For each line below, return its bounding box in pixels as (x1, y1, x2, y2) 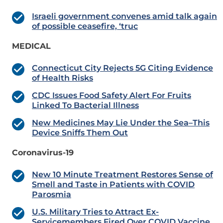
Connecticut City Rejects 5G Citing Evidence (32, 63, 213, 73)
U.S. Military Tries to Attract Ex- (32, 207, 159, 217)
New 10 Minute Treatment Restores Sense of (32, 170, 213, 180)
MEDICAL (12, 41, 51, 51)
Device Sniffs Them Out (32, 128, 128, 138)
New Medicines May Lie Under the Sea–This (32, 118, 210, 128)
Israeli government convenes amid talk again (32, 11, 217, 21)
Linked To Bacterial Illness (32, 101, 139, 111)
